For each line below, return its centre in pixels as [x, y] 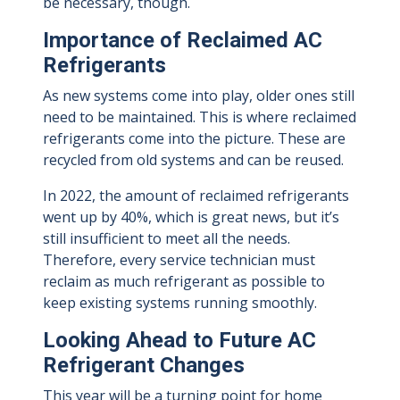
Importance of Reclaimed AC [183, 41]
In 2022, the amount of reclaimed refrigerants [196, 196]
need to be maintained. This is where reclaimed [200, 117]
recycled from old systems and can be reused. [193, 160]
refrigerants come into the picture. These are [194, 139]
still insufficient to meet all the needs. [167, 239]
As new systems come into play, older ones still [199, 96]
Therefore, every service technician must [179, 260]
